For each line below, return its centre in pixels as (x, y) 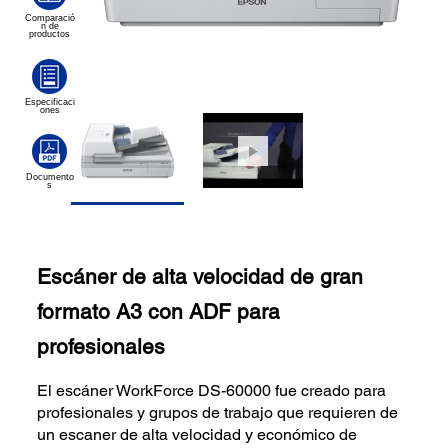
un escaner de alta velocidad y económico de (197, 434)
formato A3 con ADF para (159, 312)
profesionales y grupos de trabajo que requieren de (218, 412)
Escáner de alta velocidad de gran (200, 277)
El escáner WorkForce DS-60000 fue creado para (212, 390)
